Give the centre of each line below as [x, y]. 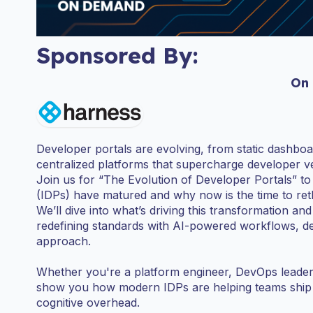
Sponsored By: [117, 56]
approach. [64, 241]
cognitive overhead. [88, 303]
